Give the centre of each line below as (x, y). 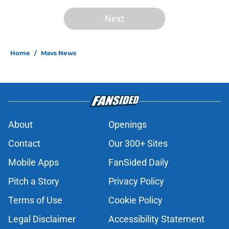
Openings (128, 125)
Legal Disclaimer (42, 219)
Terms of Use (35, 200)
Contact (24, 144)
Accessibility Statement (156, 219)
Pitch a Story (34, 181)
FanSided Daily (139, 163)
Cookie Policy (135, 200)
